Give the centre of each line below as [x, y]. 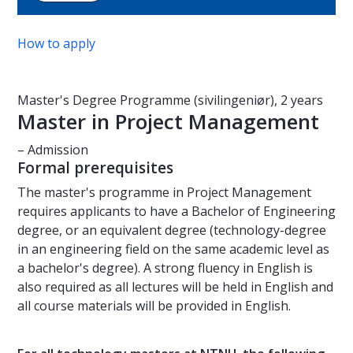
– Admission [53, 150]
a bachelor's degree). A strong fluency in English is [165, 268]
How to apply [56, 44]
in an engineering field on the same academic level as [173, 249]
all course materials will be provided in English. [154, 306]
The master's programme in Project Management [164, 193]
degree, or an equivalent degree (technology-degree [172, 230]
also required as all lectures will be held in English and [175, 287]
